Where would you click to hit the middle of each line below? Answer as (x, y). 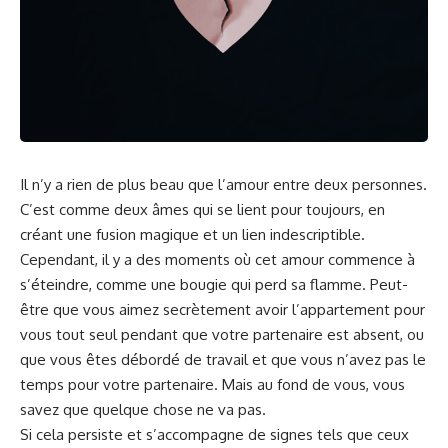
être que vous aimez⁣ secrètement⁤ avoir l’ (160, 310)
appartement (345, 310)
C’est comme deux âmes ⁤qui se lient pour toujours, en (202, 210)
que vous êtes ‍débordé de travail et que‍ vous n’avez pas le (223, 360)
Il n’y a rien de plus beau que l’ (123, 185)
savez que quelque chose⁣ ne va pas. (143, 410)
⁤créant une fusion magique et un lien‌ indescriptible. (192, 235)
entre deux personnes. (348, 185)
